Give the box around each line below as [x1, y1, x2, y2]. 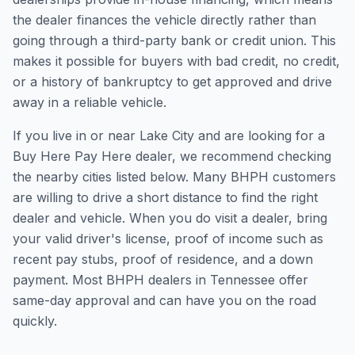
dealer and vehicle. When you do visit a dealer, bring [13, 210, 327, 226]
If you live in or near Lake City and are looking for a [13, 128, 325, 143]
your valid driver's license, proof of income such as [13, 231, 323, 246]
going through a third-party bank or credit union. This [13, 32, 336, 48]
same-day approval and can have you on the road [13, 292, 316, 308]
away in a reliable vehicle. [13, 94, 166, 110]
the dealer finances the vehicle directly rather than [13, 12, 316, 28]
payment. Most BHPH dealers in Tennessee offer [13, 272, 308, 288]
